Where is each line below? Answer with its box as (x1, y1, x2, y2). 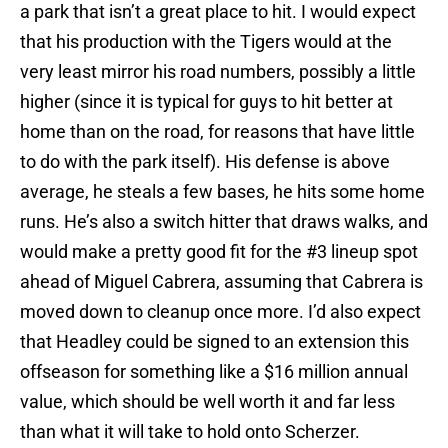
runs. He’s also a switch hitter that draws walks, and (20, 211, 428, 233)
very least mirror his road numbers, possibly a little (20, 61, 416, 83)
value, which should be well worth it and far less (20, 391, 395, 413)
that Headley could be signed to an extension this (20, 331, 409, 353)
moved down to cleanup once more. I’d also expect (20, 301, 421, 323)
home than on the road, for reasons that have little (20, 121, 415, 143)
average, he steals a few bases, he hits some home (20, 181, 425, 203)
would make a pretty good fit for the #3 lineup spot (20, 241, 418, 263)
